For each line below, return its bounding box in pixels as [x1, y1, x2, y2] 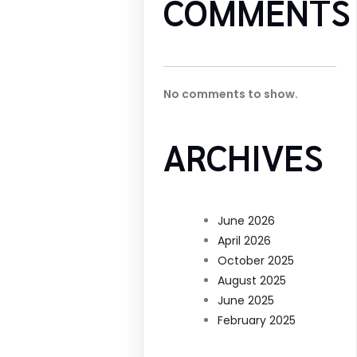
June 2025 [218, 292, 275, 309]
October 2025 [218, 253, 295, 269]
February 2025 [218, 312, 296, 329]
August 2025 [218, 273, 287, 289]
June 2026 [218, 213, 276, 229]
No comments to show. [163, 85, 299, 102]
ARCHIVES [163, 132, 324, 179]
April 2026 [218, 233, 272, 249]
